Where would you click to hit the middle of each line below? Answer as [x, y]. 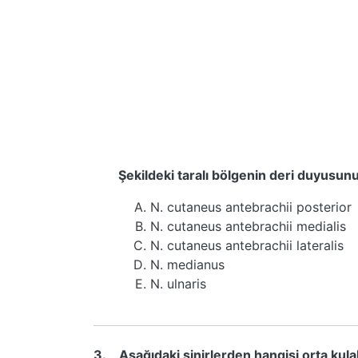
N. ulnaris [178, 284]
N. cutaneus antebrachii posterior [251, 207]
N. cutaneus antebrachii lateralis [247, 245]
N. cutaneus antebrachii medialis [248, 226]
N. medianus [187, 265]
